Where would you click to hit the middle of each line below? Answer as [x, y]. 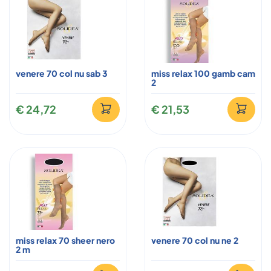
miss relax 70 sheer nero [65, 240]
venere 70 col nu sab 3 [62, 73]
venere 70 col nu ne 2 [195, 240]
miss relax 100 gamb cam [203, 73]
